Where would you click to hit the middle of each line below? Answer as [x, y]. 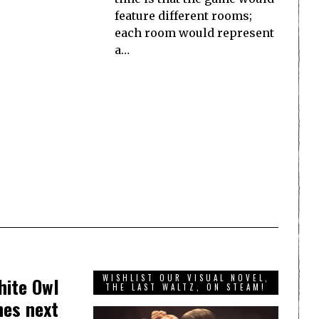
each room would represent [194, 33]
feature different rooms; [183, 16]
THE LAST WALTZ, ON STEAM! [186, 287]
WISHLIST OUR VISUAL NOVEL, [186, 278]
